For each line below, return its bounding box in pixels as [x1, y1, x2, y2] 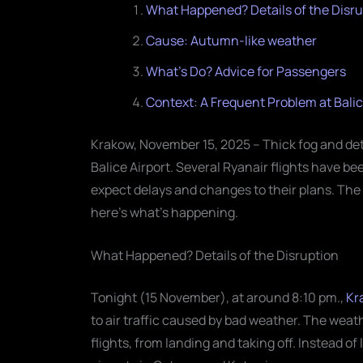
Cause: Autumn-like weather [146, 31, 317, 49]
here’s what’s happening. [91, 203, 238, 221]
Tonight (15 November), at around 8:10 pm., [91, 288, 346, 307]
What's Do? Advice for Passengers [146, 62, 346, 80]
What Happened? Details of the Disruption [91, 246, 339, 265]
